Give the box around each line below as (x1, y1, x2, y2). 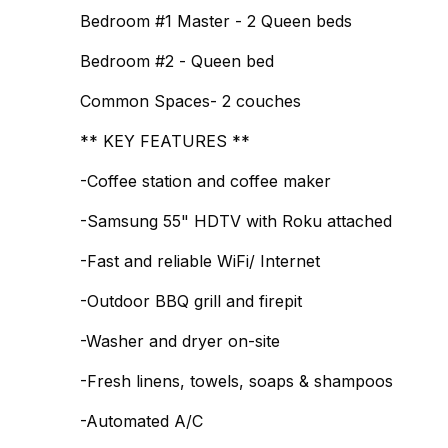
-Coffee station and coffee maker (80, 171, 331, 191)
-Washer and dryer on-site (80, 331, 281, 351)
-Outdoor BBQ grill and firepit (80, 291, 302, 311)
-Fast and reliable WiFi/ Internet (80, 251, 320, 271)
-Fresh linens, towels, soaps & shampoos (80, 371, 393, 391)
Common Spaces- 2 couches (80, 91, 301, 111)
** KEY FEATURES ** (80, 131, 250, 151)
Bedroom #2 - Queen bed (80, 51, 274, 71)
